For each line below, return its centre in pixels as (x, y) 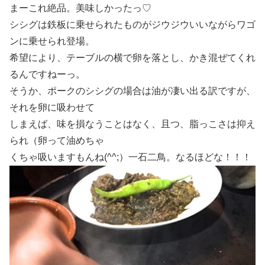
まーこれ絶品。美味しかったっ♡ (85, 8)
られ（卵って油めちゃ (57, 140)
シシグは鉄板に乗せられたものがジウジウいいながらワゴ (132, 24)
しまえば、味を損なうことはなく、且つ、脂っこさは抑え (132, 124)
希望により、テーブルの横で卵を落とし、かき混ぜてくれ (132, 57)
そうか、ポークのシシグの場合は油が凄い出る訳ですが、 (132, 91)
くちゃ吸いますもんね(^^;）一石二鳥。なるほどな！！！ (130, 157)
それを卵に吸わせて (52, 107)
